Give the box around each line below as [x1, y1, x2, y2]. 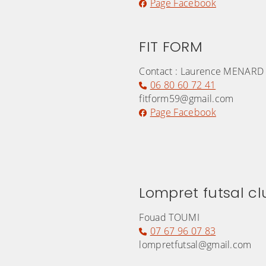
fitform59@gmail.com [139, 92, 234, 106]
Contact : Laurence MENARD [139, 65, 264, 78]
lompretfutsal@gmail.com [139, 238, 252, 252]
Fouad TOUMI [139, 211, 199, 224]
